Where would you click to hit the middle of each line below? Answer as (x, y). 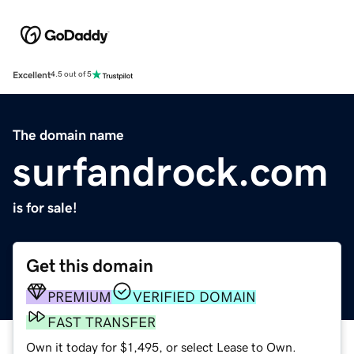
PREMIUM (79, 297)
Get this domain (90, 265)
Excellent (32, 75)
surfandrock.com (171, 171)
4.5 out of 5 (71, 75)
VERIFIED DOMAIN (194, 297)
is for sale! (45, 207)
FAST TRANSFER (102, 322)
